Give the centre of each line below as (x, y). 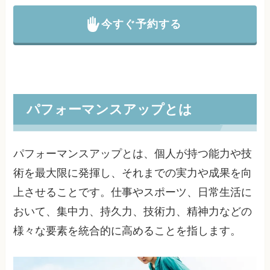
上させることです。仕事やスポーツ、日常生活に (133, 193)
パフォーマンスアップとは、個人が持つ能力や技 (133, 154)
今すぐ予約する (141, 24)
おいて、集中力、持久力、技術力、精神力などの (133, 212)
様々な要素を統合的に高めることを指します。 (127, 231)
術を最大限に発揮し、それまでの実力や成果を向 (133, 173)
